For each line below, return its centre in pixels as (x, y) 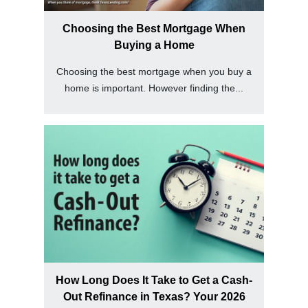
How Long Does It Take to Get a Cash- (154, 280)
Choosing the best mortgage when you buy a (154, 72)
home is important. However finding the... (154, 88)
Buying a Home (154, 45)
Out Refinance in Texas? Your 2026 (154, 297)
